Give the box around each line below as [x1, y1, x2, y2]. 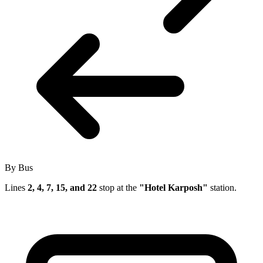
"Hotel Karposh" [139, 182, 208, 193]
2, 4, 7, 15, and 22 [28, 182, 97, 193]
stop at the [97, 182, 139, 193]
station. [208, 182, 237, 193]
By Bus [5, 162, 33, 173]
